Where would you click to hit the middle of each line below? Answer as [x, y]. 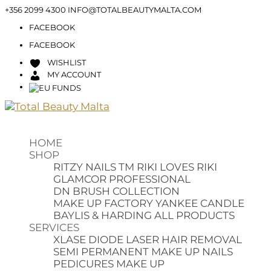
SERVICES [54, 227]
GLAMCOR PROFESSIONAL [122, 179]
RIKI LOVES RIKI [177, 167]
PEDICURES [83, 263]
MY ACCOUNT [74, 74]
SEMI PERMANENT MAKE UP [126, 251]
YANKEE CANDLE [200, 203]
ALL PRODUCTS [194, 215]
